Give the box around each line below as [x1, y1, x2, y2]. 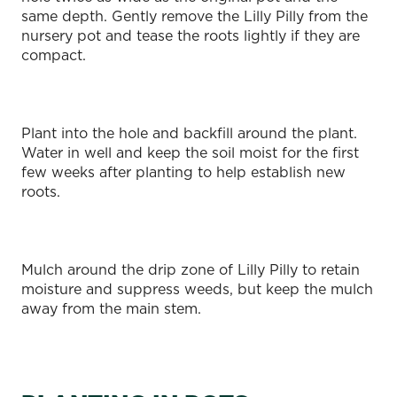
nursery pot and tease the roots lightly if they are [21, 25, 360, 45]
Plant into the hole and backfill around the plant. [21, 122, 357, 143]
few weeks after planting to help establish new [21, 161, 346, 182]
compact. [21, 44, 90, 65]
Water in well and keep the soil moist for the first [21, 142, 359, 162]
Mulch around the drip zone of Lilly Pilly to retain [21, 259, 360, 279]
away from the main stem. [21, 298, 206, 318]
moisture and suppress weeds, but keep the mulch [21, 278, 373, 299]
